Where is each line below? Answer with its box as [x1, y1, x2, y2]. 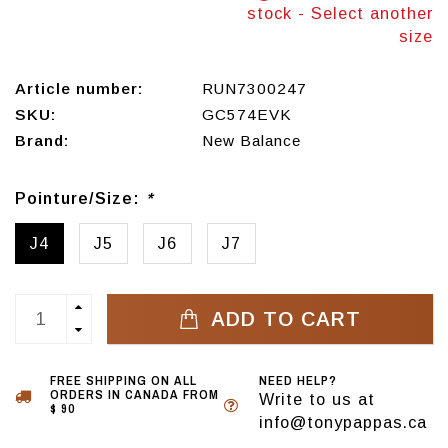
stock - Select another [247, 4, 433, 23]
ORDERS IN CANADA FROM [50, 386, 219, 404]
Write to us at [259, 390, 375, 409]
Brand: [15, 132, 69, 150]
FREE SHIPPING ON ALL [50, 372, 197, 390]
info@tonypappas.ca [259, 413, 427, 432]
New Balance [201, 132, 301, 150]
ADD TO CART [204, 308, 361, 331]
